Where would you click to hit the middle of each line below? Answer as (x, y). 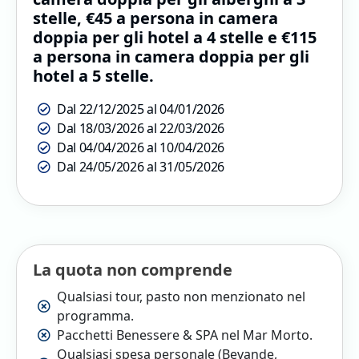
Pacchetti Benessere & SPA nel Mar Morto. (185, 335)
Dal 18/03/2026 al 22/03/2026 (141, 128)
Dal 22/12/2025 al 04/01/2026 (141, 109)
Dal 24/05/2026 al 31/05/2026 (142, 166)
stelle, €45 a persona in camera (155, 18)
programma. (95, 315)
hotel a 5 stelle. (93, 75)
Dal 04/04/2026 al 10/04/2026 (144, 147)
